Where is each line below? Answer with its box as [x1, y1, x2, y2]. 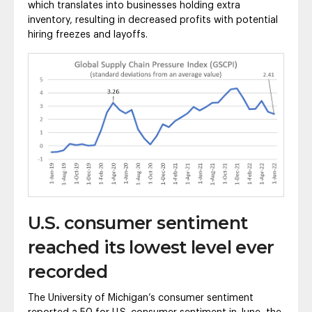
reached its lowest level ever [28, 236, 274, 258]
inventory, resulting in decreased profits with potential [28, 15, 278, 25]
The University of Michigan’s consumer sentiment [28, 292, 253, 303]
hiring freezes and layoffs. [28, 29, 148, 40]
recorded [28, 260, 107, 282]
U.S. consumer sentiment [28, 212, 248, 233]
